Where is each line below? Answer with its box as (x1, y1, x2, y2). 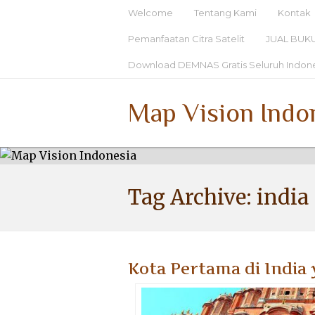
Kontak (278, 7, 311, 18)
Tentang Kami (194, 7, 257, 18)
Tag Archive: (128, 184, 257, 210)
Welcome (128, 7, 173, 18)
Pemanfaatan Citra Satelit (128, 33, 245, 44)
